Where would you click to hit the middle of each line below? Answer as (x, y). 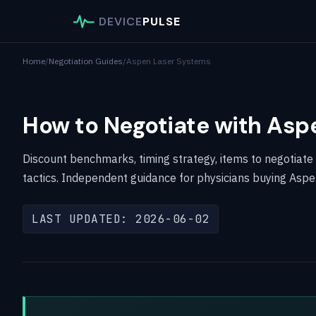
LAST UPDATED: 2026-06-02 (121, 219)
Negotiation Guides (86, 61)
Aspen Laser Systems (169, 61)
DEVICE (121, 21)
